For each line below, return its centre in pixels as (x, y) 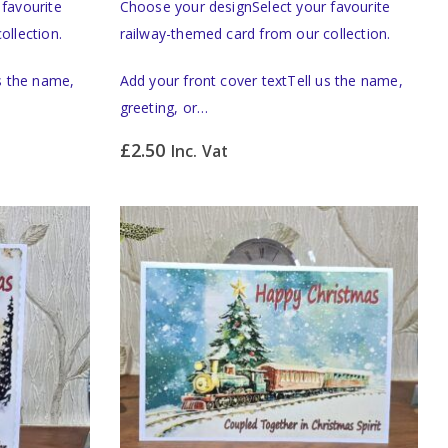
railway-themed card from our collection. (255, 34)
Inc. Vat (199, 151)
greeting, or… (164, 108)
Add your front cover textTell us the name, (261, 81)
